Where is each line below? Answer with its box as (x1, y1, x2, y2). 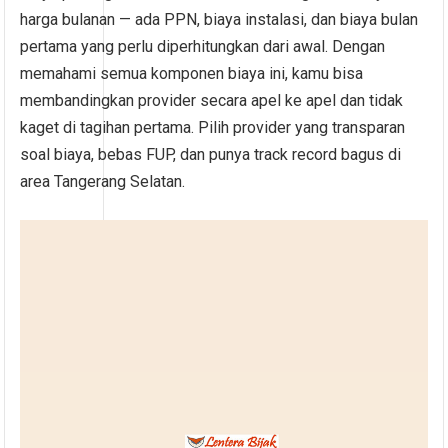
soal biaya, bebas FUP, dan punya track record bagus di (20, 145, 402, 165)
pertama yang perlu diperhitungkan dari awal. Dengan (20, 37, 386, 57)
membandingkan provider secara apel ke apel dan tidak (20, 91, 404, 111)
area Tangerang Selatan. (20, 172, 186, 192)
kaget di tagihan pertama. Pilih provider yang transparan (20, 118, 406, 138)
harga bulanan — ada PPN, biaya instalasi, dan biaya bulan (20, 10, 419, 30)
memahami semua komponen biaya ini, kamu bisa (20, 64, 364, 84)
